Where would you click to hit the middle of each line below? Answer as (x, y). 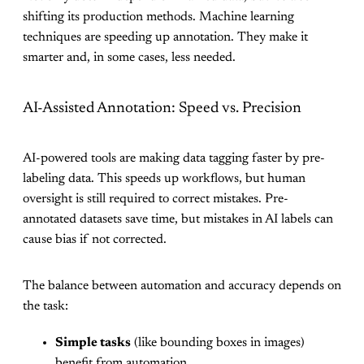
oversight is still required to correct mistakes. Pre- (156, 199)
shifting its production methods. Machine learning (158, 17)
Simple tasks (93, 342)
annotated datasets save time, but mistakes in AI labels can (178, 219)
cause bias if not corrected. (95, 239)
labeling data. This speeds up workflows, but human (164, 178)
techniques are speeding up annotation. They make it (165, 38)
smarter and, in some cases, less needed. (129, 58)
